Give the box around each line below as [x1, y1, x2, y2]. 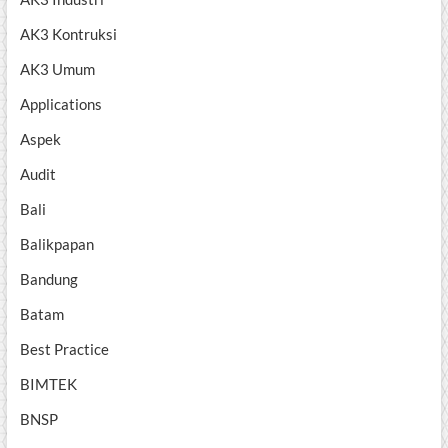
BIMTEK [19, 375, 77, 394]
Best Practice [19, 340, 109, 359]
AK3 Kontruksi [19, 25, 117, 44]
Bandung [19, 270, 78, 289]
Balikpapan [19, 235, 94, 254]
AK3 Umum [19, 60, 95, 79]
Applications [19, 95, 102, 114]
